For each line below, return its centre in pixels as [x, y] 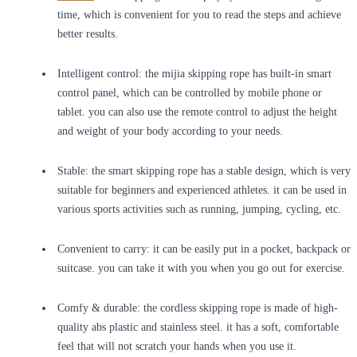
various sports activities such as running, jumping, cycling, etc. [199, 210]
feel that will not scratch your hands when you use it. [177, 347]
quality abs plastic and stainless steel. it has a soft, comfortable [198, 328]
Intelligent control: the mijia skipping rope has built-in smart [194, 74]
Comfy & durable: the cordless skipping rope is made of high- [198, 308]
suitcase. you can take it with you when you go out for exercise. [201, 269]
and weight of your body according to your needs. [170, 131]
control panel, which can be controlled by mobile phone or [190, 93]
